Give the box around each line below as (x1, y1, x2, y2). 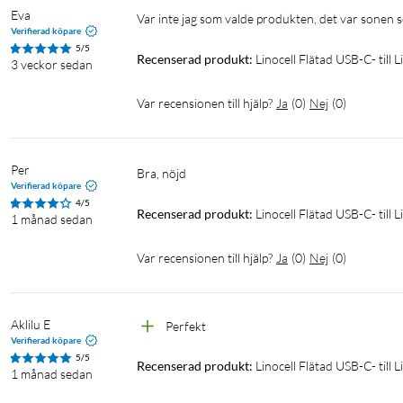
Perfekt (166, 318, 209, 335)
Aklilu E (11, 317, 50, 333)
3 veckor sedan (11, 57, 93, 73)
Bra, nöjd (145, 166, 186, 182)
